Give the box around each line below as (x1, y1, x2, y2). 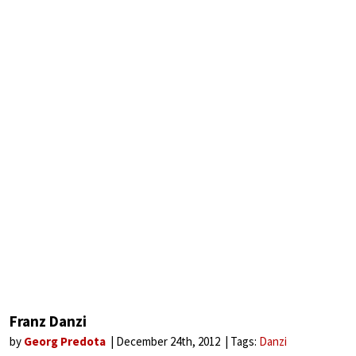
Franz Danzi (10, 311, 87, 331)
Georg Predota (24, 334, 108, 349)
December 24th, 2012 (116, 334, 222, 349)
